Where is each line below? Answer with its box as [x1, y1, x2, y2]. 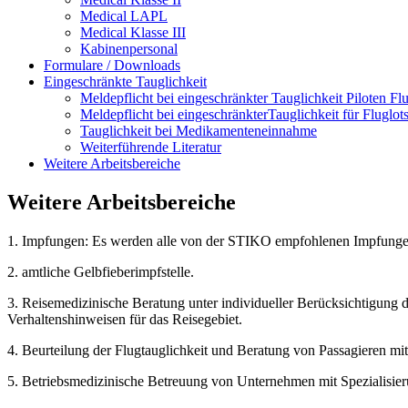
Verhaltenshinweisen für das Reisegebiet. [7, 311, 242, 327]
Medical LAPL [80, 8, 168, 24]
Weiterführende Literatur [80, 139, 221, 155]
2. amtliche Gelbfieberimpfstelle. [7, 263, 194, 280]
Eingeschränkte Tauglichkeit [44, 74, 207, 89]
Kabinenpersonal [80, 41, 178, 56]
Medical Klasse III [80, 25, 186, 40]
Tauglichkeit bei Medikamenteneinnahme [80, 123, 317, 138]
